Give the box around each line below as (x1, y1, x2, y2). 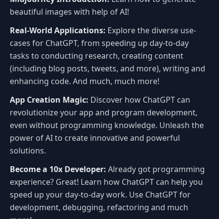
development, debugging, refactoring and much (10, 201, 188, 213)
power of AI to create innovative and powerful (10, 132, 180, 143)
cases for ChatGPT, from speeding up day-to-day (10, 37, 189, 48)
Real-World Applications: (10, 24, 106, 36)
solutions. (10, 145, 46, 156)
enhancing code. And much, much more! (10, 75, 159, 87)
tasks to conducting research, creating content (10, 50, 183, 61)
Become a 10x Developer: (10, 163, 106, 175)
